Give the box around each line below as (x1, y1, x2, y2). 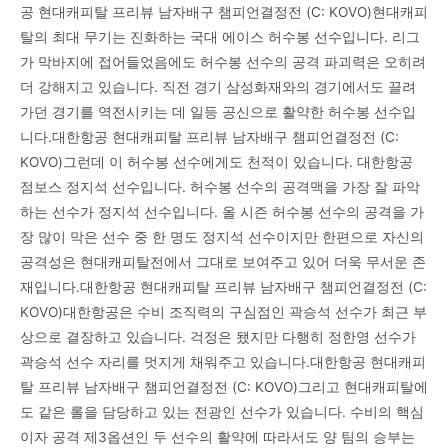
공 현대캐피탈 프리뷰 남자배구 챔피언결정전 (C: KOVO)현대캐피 (20, 4, 428, 21)
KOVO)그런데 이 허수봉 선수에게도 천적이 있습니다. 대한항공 (20, 154, 413, 171)
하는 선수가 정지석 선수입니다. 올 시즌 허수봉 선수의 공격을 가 (20, 204, 424, 221)
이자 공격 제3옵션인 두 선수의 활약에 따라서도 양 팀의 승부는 (20, 429, 415, 446)
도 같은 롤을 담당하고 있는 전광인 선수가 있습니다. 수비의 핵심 (20, 404, 424, 421)
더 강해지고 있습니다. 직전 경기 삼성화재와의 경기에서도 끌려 (20, 79, 416, 96)
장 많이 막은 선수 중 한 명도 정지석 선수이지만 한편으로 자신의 (20, 229, 424, 246)
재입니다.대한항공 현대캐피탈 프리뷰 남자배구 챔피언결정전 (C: (20, 279, 427, 296)
